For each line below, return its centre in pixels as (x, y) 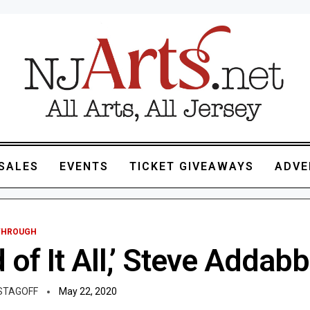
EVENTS (84, 166)
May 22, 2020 (88, 291)
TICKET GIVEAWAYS (191, 166)
